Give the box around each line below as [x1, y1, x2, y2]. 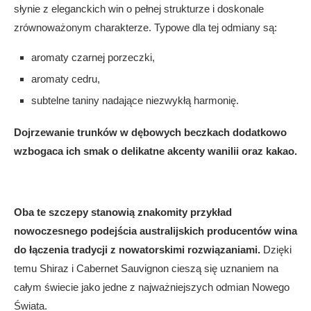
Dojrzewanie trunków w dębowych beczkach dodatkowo [14, 126, 287, 138]
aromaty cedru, [31, 73, 100, 85]
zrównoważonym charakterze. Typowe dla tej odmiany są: [14, 22, 277, 33]
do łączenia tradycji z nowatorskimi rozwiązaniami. [14, 244, 260, 255]
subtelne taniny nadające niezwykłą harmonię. [31, 94, 239, 106]
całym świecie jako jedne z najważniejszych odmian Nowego [14, 281, 289, 293]
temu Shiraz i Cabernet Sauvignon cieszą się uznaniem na [14, 262, 278, 274]
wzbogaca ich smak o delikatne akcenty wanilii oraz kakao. [14, 145, 297, 157]
